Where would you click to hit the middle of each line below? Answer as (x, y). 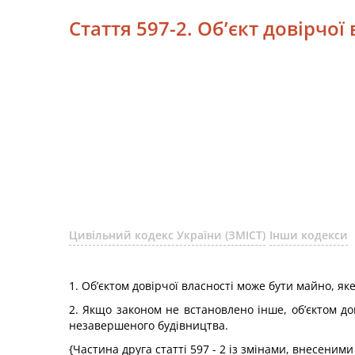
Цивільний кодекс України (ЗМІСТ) (167, 235)
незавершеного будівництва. (149, 325)
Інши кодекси (309, 235)
